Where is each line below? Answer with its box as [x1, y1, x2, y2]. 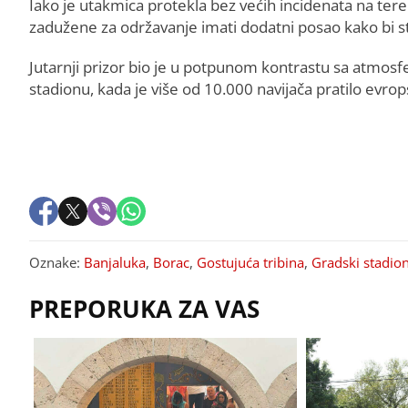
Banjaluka [84, 252, 146, 271]
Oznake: [29, 252, 84, 271]
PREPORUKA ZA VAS [29, 291, 260, 325]
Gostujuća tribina [197, 252, 304, 271]
